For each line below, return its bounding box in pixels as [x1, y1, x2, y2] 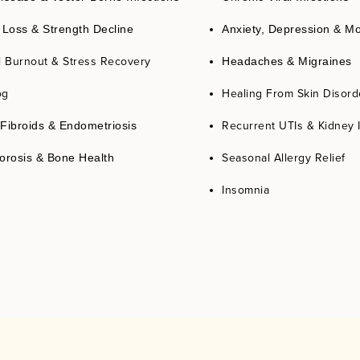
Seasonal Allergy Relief [222, 149, 346, 166]
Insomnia [222, 182, 269, 198]
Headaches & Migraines [222, 55, 352, 68]
